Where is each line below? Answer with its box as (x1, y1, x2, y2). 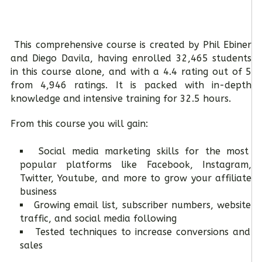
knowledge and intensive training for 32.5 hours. (10, 93, 231, 105)
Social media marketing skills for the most (39, 146, 249, 157)
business (19, 186, 57, 198)
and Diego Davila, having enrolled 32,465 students (10, 53, 252, 64)
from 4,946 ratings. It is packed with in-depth (10, 80, 252, 91)
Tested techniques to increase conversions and (35, 226, 251, 238)
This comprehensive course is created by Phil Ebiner (14, 39, 252, 51)
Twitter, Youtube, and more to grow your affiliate (19, 173, 252, 184)
